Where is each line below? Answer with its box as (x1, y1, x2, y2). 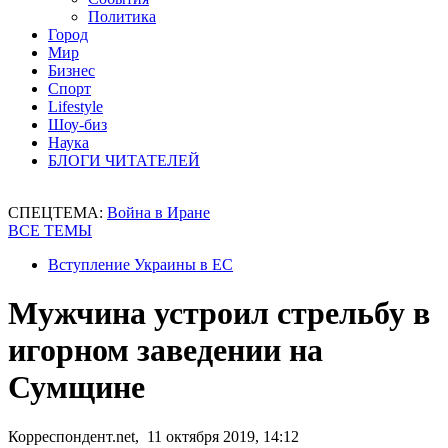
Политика (88, 8, 156, 25)
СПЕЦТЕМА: (8, 204, 107, 221)
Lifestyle (48, 98, 103, 115)
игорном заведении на (8, 332, 323, 369)
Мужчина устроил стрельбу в (8, 295, 430, 332)
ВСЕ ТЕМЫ (8, 222, 92, 239)
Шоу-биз (48, 116, 107, 133)
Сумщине (8, 369, 145, 406)
